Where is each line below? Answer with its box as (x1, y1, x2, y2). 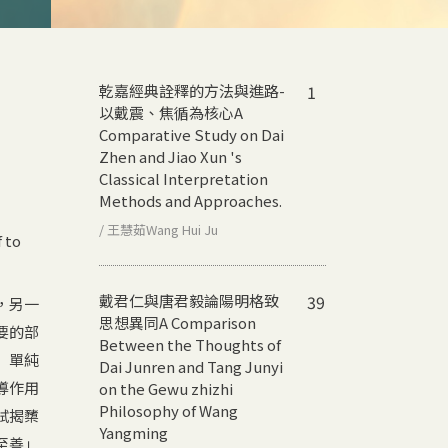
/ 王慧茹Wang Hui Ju (99, 219, 218, 239)
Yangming (99, 421, 168, 443)
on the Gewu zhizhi (99, 377, 233, 399)
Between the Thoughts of (99, 333, 281, 355)
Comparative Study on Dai (99, 123, 284, 145)
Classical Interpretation (99, 167, 268, 189)
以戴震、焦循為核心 (99, 101, 234, 123)
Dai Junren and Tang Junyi (99, 355, 283, 377)
